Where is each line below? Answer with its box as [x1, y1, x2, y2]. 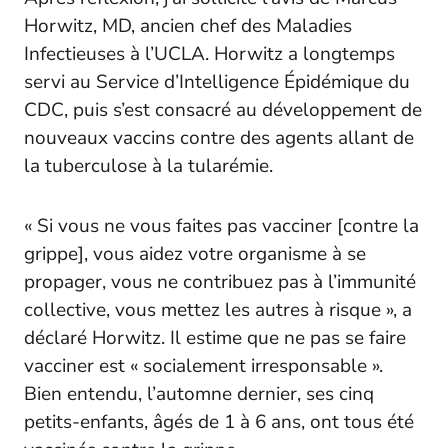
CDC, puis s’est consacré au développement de [24, 96, 422, 123]
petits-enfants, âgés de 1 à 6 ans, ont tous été [24, 408, 414, 435]
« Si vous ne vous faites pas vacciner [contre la [24, 212, 419, 239]
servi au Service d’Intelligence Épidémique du [24, 68, 410, 95]
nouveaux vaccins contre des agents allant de [24, 124, 414, 151]
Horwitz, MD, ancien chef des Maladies [24, 12, 352, 39]
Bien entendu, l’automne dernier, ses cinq [24, 380, 374, 407]
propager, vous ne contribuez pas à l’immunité [24, 268, 416, 295]
